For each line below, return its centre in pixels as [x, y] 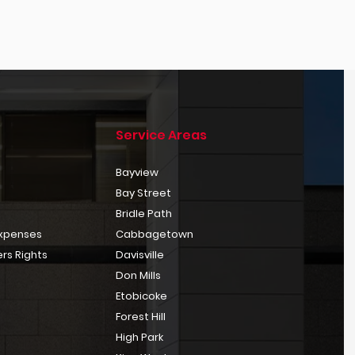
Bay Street [143, 193]
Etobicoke [141, 296]
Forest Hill [140, 317]
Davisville [139, 255]
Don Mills [138, 275]
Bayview [137, 172]
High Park [139, 337]
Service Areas [161, 135]
